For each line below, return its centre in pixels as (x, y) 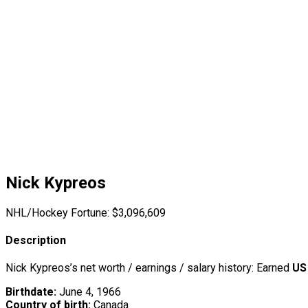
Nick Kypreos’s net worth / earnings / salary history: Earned (149, 268)
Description (36, 241)
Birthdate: (31, 292)
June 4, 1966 (89, 292)
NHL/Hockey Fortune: (57, 212)
